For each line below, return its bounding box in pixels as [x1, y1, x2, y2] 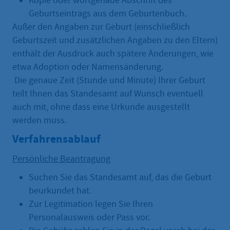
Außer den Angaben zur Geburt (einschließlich [12, 21, 190, 33]
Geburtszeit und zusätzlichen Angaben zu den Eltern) [12, 34, 218, 47]
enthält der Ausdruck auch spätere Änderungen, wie [12, 48, 214, 60]
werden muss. [12, 114, 67, 127]
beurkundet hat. [29, 185, 91, 197]
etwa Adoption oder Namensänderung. [12, 61, 163, 73]
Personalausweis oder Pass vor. [29, 212, 150, 224]
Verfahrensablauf [12, 131, 101, 147]
